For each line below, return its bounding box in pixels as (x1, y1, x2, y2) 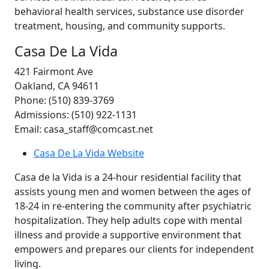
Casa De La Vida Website (34, 146, 144, 160)
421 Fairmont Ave (14, 64, 93, 78)
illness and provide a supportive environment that (14, 228, 241, 241)
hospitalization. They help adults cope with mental (14, 213, 242, 227)
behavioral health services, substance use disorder (14, 4, 244, 18)
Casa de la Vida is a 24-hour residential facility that (14, 170, 241, 184)
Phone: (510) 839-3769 (14, 93, 114, 107)
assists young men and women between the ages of (14, 184, 251, 198)
